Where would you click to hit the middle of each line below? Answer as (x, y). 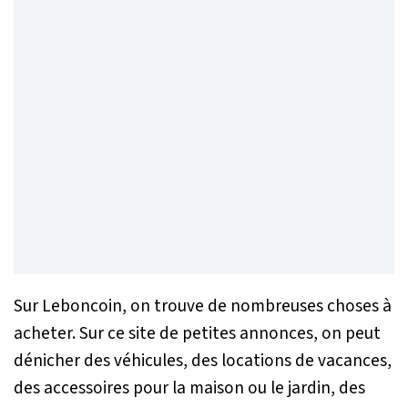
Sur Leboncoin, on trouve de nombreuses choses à (203, 306)
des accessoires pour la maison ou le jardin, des (189, 388)
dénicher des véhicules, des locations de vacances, (203, 360)
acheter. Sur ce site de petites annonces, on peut (197, 333)
